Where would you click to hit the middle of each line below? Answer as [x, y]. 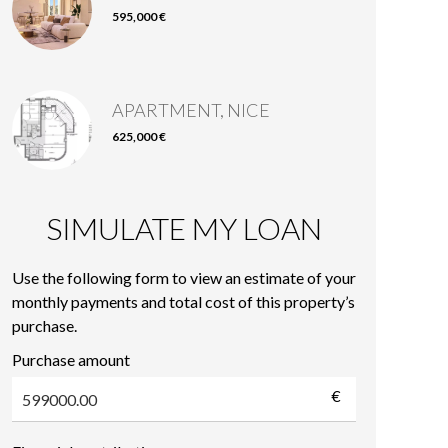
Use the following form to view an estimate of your [184, 277]
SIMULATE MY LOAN [184, 228]
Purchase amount [71, 359]
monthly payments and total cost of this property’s [183, 301]
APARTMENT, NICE [191, 110]
